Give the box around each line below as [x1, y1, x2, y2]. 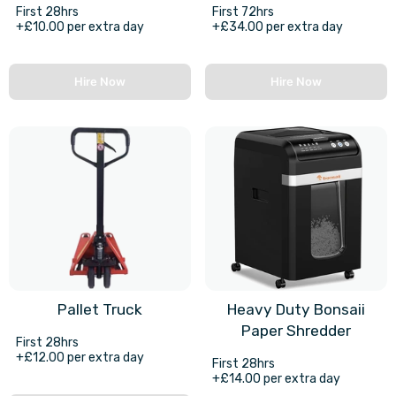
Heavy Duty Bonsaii [227, 300, 365, 318]
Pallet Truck [57, 300, 142, 318]
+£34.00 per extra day [212, 19, 343, 35]
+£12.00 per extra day [16, 349, 144, 365]
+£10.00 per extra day [16, 19, 144, 35]
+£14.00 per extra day [212, 370, 340, 386]
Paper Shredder [241, 321, 351, 339]
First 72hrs [212, 4, 274, 20]
